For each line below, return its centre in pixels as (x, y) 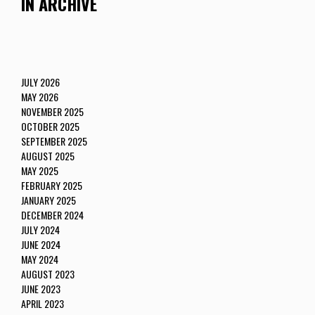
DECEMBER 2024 (52, 215)
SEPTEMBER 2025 (54, 141)
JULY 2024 (40, 230)
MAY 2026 (40, 97)
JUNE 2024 (41, 245)
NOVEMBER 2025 (52, 112)
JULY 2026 (40, 82)
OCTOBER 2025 (50, 127)
